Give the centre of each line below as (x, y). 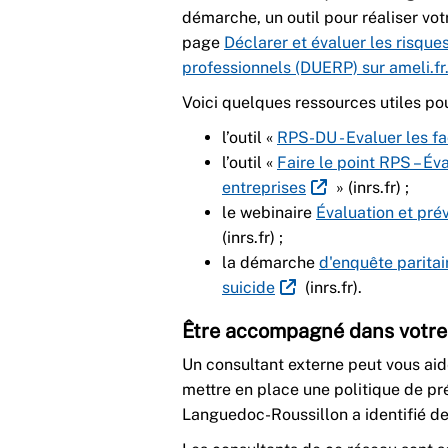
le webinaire (269, 212)
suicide (248, 287)
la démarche (270, 262)
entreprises (264, 187)
